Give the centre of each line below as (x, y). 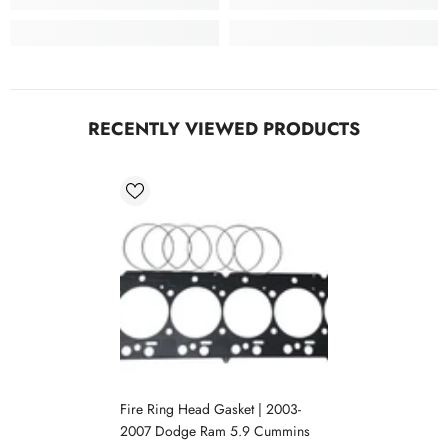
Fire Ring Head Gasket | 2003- (210, 408)
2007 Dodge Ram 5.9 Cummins (214, 430)
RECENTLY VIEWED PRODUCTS (224, 128)
